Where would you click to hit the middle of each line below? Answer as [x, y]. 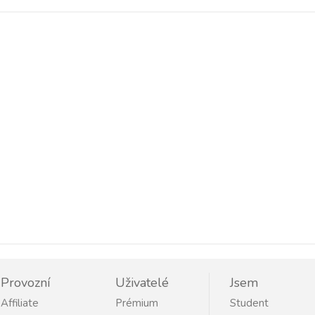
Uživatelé [142, 283]
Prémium [136, 303]
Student [250, 303]
